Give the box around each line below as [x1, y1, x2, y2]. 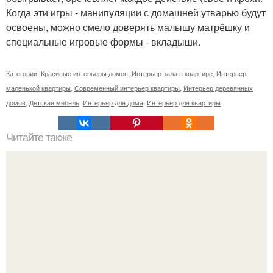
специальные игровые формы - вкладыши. [6, 35, 200, 49]
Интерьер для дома [83, 97, 143, 108]
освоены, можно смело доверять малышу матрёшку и [6, 20, 250, 35]
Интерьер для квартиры [147, 97, 221, 108]
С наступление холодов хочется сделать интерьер [23, 243, 250, 257]
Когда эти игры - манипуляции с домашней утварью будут [6, 5, 266, 20]
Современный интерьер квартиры [74, 83, 180, 93]
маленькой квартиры [6, 83, 71, 93]
